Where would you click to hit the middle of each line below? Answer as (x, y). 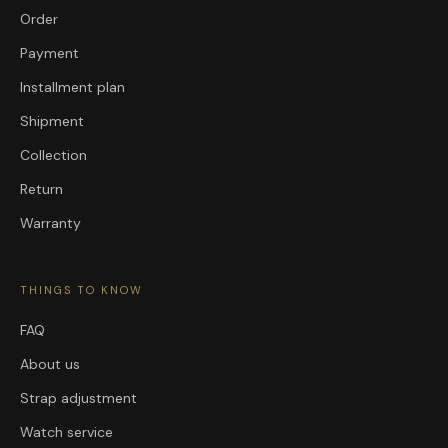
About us (50, 364)
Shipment (52, 121)
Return (41, 189)
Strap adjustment (78, 398)
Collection (53, 155)
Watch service (66, 432)
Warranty (50, 223)
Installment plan (72, 87)
